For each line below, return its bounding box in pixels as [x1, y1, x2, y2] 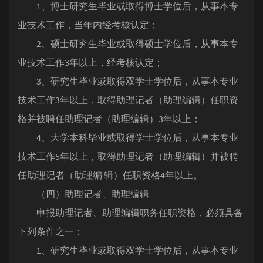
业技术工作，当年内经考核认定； [18, 19, 159, 31]
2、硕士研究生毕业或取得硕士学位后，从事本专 [18, 38, 238, 49]
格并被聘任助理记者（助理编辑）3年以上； [18, 113, 201, 124]
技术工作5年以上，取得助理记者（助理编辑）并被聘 [18, 150, 238, 162]
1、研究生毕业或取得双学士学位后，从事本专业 [18, 244, 238, 256]
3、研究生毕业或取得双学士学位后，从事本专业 [18, 75, 238, 87]
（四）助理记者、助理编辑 [18, 188, 149, 200]
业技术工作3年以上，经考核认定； [18, 56, 163, 68]
